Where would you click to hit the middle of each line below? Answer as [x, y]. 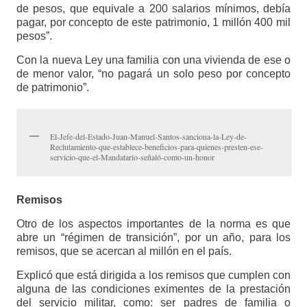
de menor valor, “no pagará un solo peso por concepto [153, 74]
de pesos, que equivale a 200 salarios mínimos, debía [153, 9]
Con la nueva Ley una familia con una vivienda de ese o [153, 60]
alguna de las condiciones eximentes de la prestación [153, 289]
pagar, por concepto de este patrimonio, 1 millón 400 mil [153, 23]
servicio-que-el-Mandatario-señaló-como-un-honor [132, 157]
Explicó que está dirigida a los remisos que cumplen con [153, 275]
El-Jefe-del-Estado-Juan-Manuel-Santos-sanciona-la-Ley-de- [148, 137]
